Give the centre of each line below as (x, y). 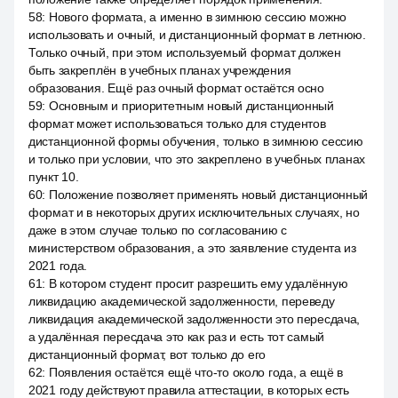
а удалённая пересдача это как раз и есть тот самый (177, 337)
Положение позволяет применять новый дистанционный (208, 195)
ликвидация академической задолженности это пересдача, (195, 319)
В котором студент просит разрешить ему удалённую (198, 283)
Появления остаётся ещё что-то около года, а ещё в (196, 372)
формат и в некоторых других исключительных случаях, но (194, 212)
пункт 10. (54, 177)
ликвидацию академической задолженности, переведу (182, 301)
